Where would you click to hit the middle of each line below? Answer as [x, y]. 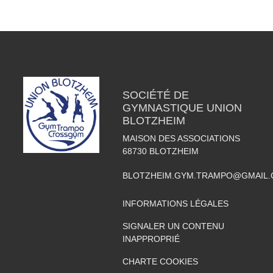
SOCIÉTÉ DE [155, 95]
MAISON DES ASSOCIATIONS [181, 138]
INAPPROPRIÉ [151, 239]
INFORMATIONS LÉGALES [175, 203]
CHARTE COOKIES [160, 261]
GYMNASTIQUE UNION [182, 108]
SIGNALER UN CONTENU [173, 226]
